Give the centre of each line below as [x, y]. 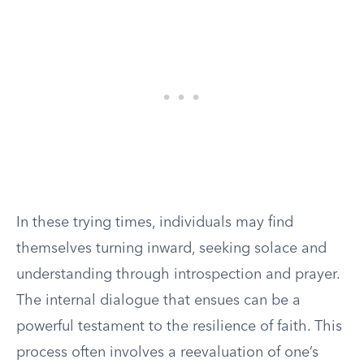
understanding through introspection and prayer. [178, 275]
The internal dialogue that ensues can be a [158, 301]
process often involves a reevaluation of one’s [167, 353]
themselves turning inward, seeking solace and [171, 249]
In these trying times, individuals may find [155, 223]
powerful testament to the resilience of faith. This [179, 327]
